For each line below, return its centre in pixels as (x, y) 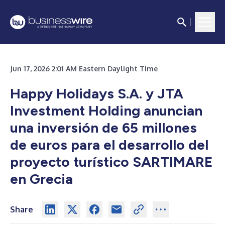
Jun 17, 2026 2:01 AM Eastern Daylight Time (84, 69)
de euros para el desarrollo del (109, 145)
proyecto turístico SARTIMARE (111, 162)
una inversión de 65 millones (103, 128)
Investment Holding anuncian (106, 110)
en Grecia (41, 179)
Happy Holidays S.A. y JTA (97, 93)
